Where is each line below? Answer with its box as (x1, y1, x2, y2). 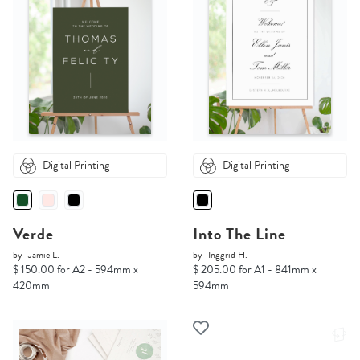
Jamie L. (28, 247, 59, 263)
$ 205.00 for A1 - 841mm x (193, 261, 317, 279)
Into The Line (193, 222, 286, 247)
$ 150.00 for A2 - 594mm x (13, 261, 138, 279)
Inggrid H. (208, 247, 247, 263)
